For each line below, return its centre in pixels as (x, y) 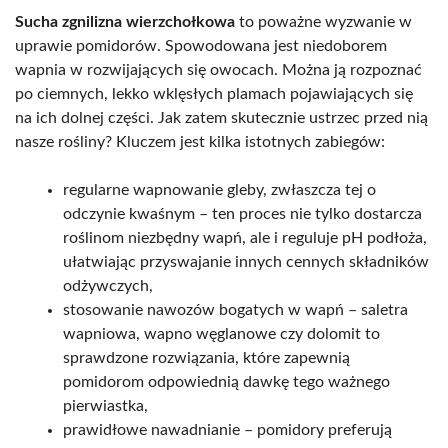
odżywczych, (108, 286)
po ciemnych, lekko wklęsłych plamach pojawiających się (214, 94)
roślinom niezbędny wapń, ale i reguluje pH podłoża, (245, 238)
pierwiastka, (105, 406)
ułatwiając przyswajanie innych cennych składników (246, 262)
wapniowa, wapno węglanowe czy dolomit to (221, 334)
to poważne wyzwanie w (323, 22)
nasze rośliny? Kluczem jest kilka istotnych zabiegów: (200, 142)
